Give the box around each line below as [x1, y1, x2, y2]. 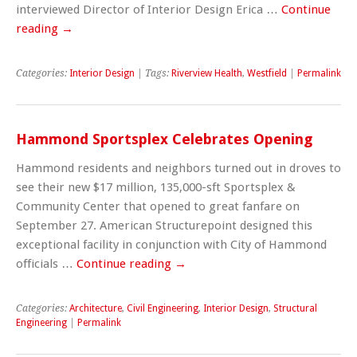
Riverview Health [171, 67, 242, 79]
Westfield [247, 67, 287, 79]
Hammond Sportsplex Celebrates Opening [16, 130, 312, 147]
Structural [273, 302, 317, 314]
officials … [16, 256, 76, 271]
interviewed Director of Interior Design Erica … [16, 2, 281, 17]
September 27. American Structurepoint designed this [16, 218, 312, 233]
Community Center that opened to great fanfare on [16, 198, 300, 214]
